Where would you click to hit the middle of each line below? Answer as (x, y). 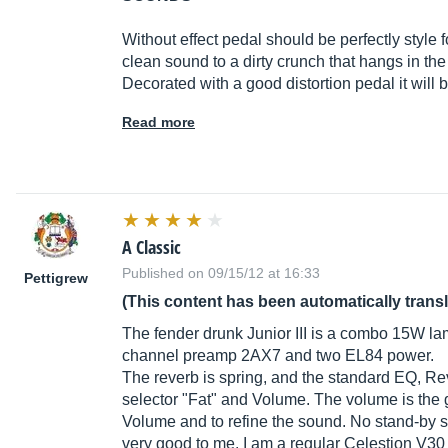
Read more (158, 122)
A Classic (151, 247)
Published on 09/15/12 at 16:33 (221, 273)
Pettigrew (56, 278)
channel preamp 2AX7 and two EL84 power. (278, 356)
